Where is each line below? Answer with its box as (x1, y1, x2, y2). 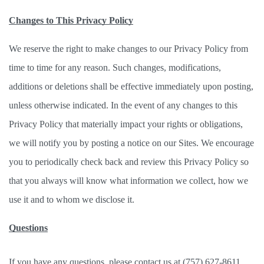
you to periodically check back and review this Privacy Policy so (9, 157, 249, 167)
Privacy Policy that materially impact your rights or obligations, (9, 119, 243, 129)
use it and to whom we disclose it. (9, 194, 137, 204)
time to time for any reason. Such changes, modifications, (9, 62, 221, 72)
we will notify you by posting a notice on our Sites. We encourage (9, 138, 254, 148)
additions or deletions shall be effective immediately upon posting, (9, 81, 253, 91)
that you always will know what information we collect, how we (9, 176, 248, 186)
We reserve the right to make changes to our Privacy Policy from (9, 44, 248, 54)
